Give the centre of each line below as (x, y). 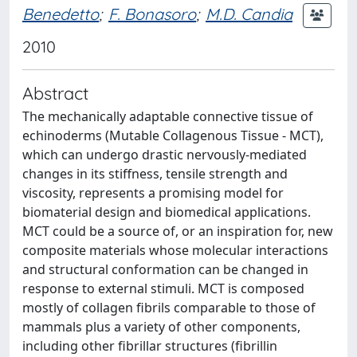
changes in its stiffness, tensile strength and (155, 174)
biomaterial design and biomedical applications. (167, 212)
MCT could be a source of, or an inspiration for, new (178, 231)
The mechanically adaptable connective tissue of (168, 116)
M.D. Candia (249, 14)
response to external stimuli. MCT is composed (163, 288)
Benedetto (61, 14)
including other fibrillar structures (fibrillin (150, 346)
